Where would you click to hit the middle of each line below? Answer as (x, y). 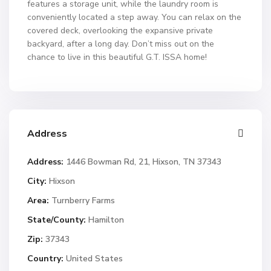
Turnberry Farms (83, 201)
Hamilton (106, 220)
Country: (45, 259)
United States (93, 259)
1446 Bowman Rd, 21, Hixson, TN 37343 (142, 162)
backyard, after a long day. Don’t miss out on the (121, 44)
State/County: (57, 220)
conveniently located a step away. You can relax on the (134, 17)
